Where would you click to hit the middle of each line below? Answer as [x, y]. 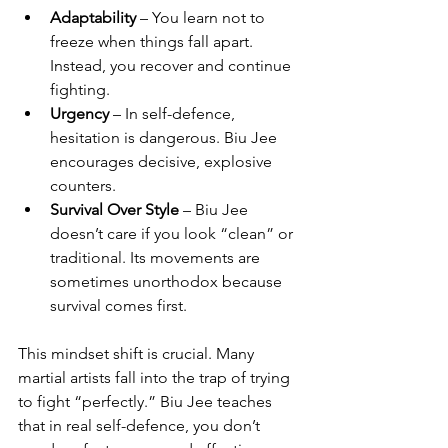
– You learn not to [202, 17]
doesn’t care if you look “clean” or [173, 233]
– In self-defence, [174, 113]
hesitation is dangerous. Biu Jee [165, 137]
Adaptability [93, 17]
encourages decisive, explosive [163, 161]
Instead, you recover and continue [172, 65]
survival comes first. [118, 305]
